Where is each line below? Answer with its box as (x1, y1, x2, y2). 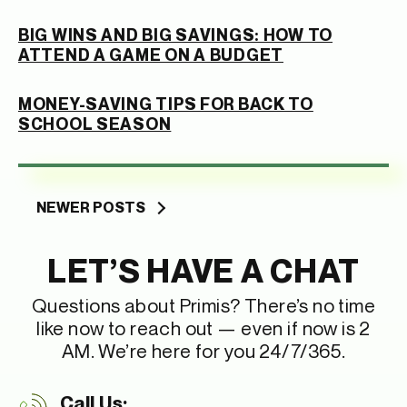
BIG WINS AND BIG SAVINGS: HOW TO (18, 25, 333, 45)
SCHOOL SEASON (18, 114, 172, 134)
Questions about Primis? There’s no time (31, 293, 376, 317)
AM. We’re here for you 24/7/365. (61, 339, 346, 362)
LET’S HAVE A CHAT (46, 250, 361, 290)
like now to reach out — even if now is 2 (36, 316, 371, 340)
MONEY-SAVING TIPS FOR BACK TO (18, 94, 313, 114)
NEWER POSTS (36, 197, 145, 216)
